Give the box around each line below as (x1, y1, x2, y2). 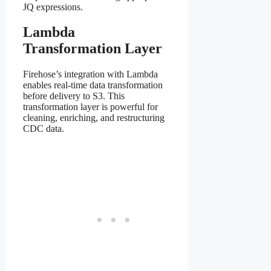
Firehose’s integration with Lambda (23, 69, 158, 80)
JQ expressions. (23, 1, 83, 12)
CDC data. (23, 123, 64, 134)
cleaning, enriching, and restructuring (23, 113, 165, 123)
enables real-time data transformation (23, 80, 163, 91)
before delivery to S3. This (23, 91, 125, 102)
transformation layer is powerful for (23, 102, 158, 113)
